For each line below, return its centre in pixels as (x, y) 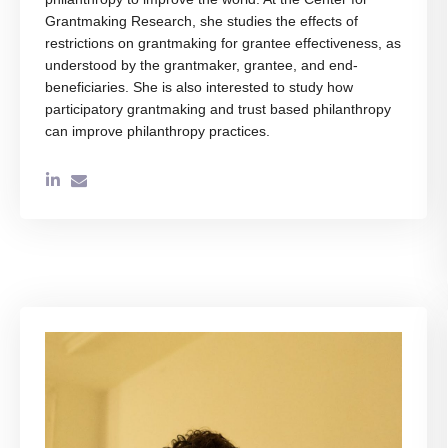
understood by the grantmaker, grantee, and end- (201, 65)
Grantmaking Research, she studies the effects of (201, 21)
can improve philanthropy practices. (157, 131)
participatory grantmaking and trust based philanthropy (218, 109)
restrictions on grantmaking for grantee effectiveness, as (223, 43)
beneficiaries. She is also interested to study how (199, 87)
